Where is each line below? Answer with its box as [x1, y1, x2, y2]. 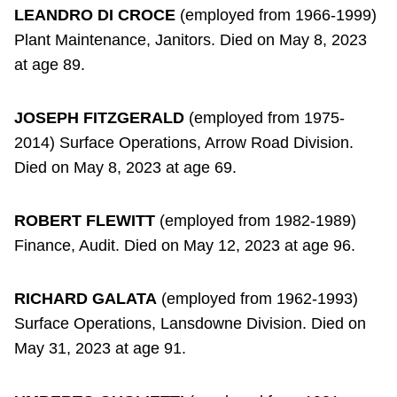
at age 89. [14, 55, 85, 74]
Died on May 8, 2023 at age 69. [14, 158, 237, 176]
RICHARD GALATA [14, 289, 157, 307]
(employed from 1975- [184, 108, 345, 127]
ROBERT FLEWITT [14, 211, 155, 230]
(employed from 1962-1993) [157, 289, 358, 307]
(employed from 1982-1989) [155, 211, 356, 230]
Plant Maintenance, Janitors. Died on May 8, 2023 [14, 30, 367, 49]
